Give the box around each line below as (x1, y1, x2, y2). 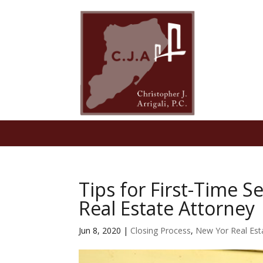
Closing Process (130, 224, 191, 236)
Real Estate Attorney (79, 195, 255, 221)
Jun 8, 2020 (79, 224, 122, 236)
